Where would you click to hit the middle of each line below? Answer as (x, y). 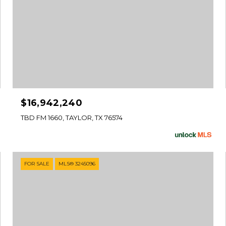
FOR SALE (37, 164)
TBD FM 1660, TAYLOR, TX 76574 (72, 118)
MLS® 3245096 (77, 164)
